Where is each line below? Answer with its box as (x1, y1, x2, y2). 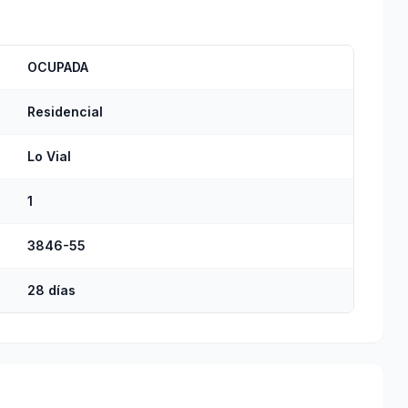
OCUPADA (27, 59, 88, 75)
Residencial (27, 104, 103, 119)
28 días (27, 282, 76, 298)
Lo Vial (27, 148, 71, 164)
